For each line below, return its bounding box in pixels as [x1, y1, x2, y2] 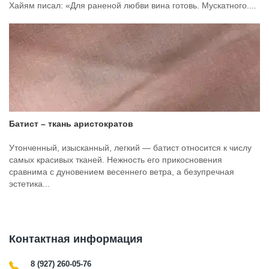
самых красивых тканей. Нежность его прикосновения [9, 155, 222, 165]
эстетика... [9, 179, 50, 189]
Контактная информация [9, 233, 143, 245]
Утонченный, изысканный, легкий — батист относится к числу [9, 143, 252, 153]
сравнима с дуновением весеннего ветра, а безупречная [9, 167, 234, 177]
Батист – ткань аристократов [9, 119, 133, 128]
